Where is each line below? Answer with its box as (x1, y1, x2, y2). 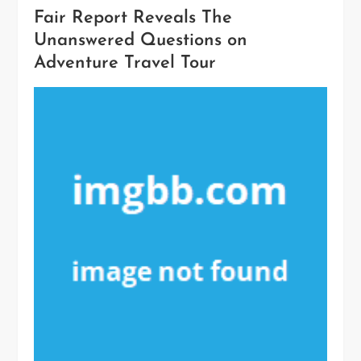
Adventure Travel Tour (34, 54, 217, 73)
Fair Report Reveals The (34, 9, 233, 28)
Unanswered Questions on (34, 31, 248, 51)
